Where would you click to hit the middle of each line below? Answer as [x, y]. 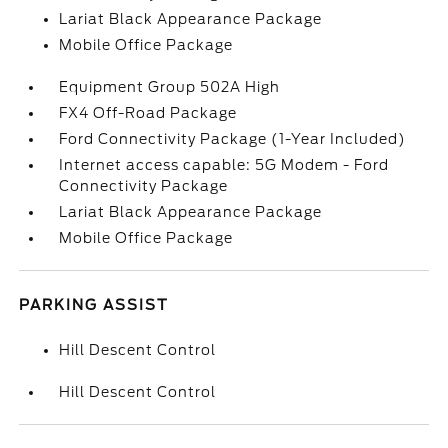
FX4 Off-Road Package [148, 113]
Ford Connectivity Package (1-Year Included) [233, 139]
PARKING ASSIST [94, 305]
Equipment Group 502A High [170, 87]
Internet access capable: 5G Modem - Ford [224, 165]
